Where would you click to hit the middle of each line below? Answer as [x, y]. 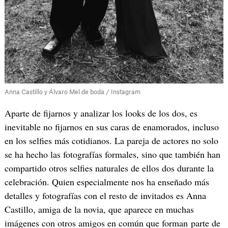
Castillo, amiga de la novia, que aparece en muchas [99, 209]
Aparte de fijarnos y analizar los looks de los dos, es [101, 113]
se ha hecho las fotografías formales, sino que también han [112, 154]
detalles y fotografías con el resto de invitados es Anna [105, 196]
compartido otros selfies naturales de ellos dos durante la [109, 168]
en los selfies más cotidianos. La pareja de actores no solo [111, 141]
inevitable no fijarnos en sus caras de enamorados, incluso [111, 127]
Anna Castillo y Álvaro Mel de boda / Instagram [72, 92]
